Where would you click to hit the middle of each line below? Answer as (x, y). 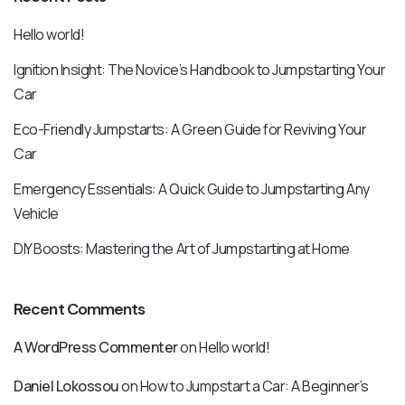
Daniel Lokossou (66, 386)
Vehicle (36, 213)
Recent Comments (80, 309)
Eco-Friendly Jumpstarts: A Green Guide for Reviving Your (190, 129)
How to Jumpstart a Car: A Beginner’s (254, 386)
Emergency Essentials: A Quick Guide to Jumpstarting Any (192, 189)
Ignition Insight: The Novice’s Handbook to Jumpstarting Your (200, 70)
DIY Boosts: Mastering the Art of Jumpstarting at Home (182, 249)
